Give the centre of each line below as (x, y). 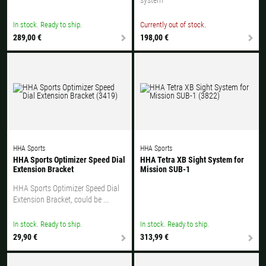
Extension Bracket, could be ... (61, 200)
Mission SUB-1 (165, 170)
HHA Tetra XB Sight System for (192, 160)
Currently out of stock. (173, 24)
